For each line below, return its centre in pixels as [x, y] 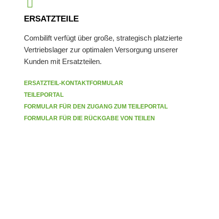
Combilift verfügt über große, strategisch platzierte [103, 38]
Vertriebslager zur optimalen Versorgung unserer [101, 49]
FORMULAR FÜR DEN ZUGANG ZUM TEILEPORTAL [96, 106]
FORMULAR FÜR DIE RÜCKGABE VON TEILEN [90, 118]
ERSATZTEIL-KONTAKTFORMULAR [74, 83]
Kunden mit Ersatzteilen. [63, 61]
